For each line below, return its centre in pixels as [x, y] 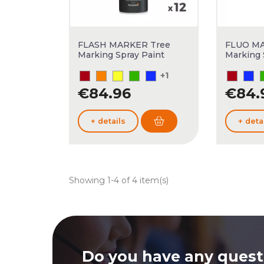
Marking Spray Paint [121, 55]
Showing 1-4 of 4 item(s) [119, 180]
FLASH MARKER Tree [124, 45]
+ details [108, 121]
